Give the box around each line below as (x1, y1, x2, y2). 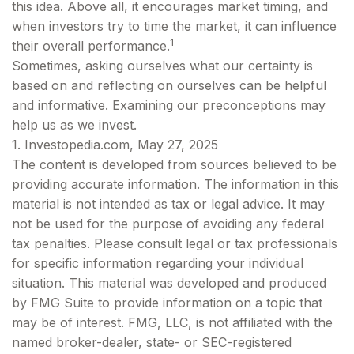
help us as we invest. (12, 117, 137, 133)
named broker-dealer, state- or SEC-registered (12, 334, 292, 350)
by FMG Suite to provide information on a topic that (12, 295, 322, 311)
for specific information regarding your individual (12, 255, 303, 271)
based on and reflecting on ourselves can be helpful (12, 77, 326, 93)
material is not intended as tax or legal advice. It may (12, 196, 325, 212)
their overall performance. (12, 38, 170, 54)
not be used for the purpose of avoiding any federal (12, 216, 324, 232)
